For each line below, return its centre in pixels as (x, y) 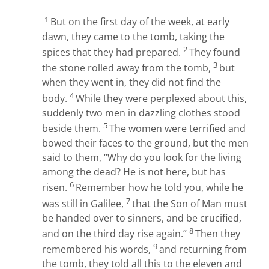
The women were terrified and (177, 128)
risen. (56, 188)
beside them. (73, 128)
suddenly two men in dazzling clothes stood (141, 113)
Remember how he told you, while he (159, 188)
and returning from (203, 249)
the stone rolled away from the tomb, (128, 68)
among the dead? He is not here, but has (134, 171)
